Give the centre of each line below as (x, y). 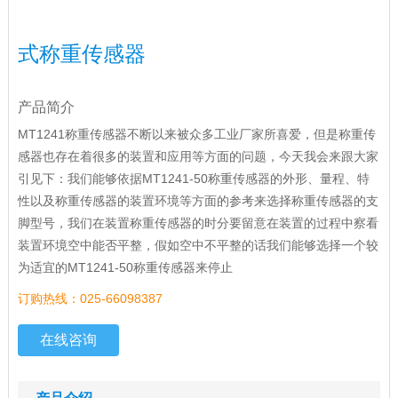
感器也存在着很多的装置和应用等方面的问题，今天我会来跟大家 (198, 157)
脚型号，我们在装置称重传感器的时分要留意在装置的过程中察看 (198, 223)
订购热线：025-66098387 (90, 299)
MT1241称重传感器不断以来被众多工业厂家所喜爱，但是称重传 (196, 135)
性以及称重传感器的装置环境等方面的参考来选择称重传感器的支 (198, 201)
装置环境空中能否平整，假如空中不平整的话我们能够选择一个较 (198, 246)
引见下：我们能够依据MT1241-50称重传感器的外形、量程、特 (193, 179)
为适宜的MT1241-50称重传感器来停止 (125, 268)
